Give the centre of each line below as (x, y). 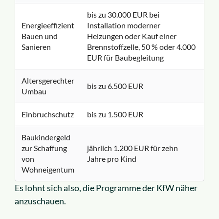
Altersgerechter (48, 81)
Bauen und (39, 36)
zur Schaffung (44, 148)
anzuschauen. (40, 201)
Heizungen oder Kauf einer (131, 36)
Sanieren (36, 47)
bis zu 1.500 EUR (115, 114)
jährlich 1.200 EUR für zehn (132, 148)
